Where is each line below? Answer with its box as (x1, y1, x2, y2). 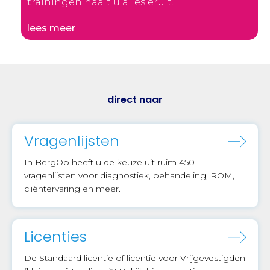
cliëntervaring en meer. (24, 183, 121, 194)
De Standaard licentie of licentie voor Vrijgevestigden (24, 252, 245, 263)
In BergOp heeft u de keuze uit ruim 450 (24, 156, 195, 168)
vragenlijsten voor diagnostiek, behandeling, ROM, (24, 169, 234, 181)
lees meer (27, 22, 75, 34)
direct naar (107, 92, 163, 107)
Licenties (24, 226, 87, 246)
